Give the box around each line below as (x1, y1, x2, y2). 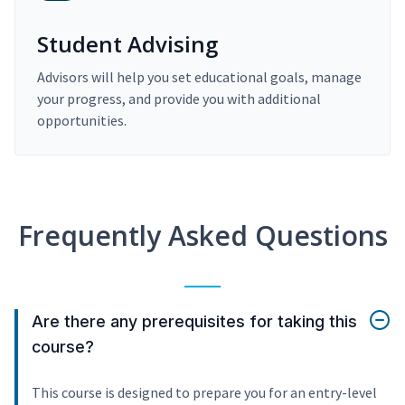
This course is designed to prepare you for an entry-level (32, 383, 377, 402)
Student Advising (37, 29, 218, 60)
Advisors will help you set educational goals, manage (37, 68, 362, 87)
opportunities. (37, 111, 127, 130)
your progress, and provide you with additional (37, 89, 321, 108)
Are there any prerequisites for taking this (32, 312, 357, 332)
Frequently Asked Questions (17, 217, 388, 255)
